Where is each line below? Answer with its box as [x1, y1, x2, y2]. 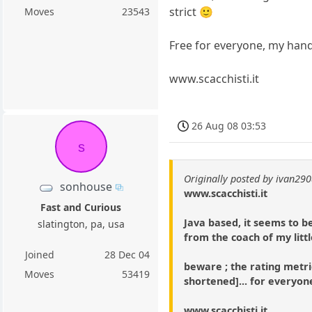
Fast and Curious [40, 201, 122, 214]
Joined [24, 248, 54, 261]
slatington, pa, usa [37, 217, 125, 231]
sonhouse [60, 178, 113, 194]
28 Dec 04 [104, 248, 150, 261]
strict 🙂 [169, 3, 214, 19]
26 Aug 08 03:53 [192, 118, 267, 132]
